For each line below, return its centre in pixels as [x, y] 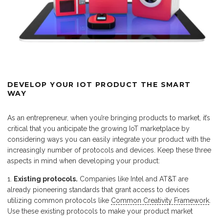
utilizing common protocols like [59, 201]
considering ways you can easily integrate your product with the [109, 140]
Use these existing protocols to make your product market [100, 211]
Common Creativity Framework [160, 201]
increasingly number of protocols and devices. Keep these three [109, 150]
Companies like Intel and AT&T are [133, 179]
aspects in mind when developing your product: [84, 161]
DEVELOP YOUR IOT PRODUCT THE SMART [99, 85]
